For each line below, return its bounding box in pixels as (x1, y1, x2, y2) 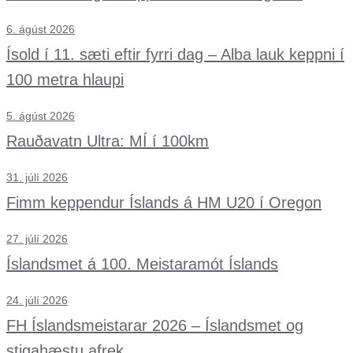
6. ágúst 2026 (6, 23, 75, 35)
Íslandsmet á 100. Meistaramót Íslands (6, 255, 278, 273)
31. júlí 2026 (6, 171, 68, 184)
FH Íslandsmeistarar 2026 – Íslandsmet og (6, 317, 303, 334)
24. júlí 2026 (6, 294, 68, 307)
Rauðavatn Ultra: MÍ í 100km (6, 132, 209, 150)
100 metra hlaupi (6, 71, 124, 88)
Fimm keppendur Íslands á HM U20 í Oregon (6, 194, 321, 211)
